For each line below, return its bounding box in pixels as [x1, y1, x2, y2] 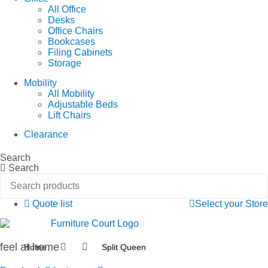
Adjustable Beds [48, 99, 118, 109]
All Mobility [48, 88, 95, 99]
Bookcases [48, 36, 95, 47]
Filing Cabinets [48, 47, 112, 58]
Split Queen [102, 242, 146, 252]
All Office [48, 4, 86, 15]
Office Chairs [48, 26, 103, 36]
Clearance [24, 129, 68, 139]
